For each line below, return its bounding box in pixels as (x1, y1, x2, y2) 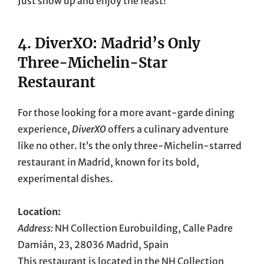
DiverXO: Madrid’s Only (35, 34, 200, 52)
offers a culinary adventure (106, 123, 229, 135)
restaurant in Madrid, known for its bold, (18, 156, 199, 168)
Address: (18, 222, 53, 234)
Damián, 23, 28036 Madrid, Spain (18, 238, 169, 250)
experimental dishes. (18, 172, 113, 184)
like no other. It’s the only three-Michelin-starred (18, 139, 242, 151)
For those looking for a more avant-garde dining (18, 106, 235, 118)
